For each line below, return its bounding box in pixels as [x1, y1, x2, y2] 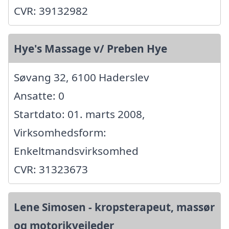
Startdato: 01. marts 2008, [14, 106, 145, 121]
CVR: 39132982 [14, 3, 88, 18]
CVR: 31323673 [14, 162, 88, 176]
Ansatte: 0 [14, 88, 64, 103]
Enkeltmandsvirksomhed [14, 143, 139, 158]
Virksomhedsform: [14, 125, 106, 140]
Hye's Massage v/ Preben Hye [14, 41, 167, 56]
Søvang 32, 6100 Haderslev [14, 70, 149, 84]
